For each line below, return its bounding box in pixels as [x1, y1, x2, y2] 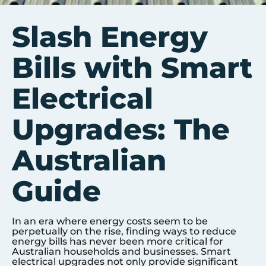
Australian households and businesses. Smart [12, 246, 231, 257]
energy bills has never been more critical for [12, 236, 223, 247]
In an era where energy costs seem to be [12, 216, 208, 227]
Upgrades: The [12, 112, 230, 147]
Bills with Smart [12, 50, 252, 85]
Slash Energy [12, 20, 208, 54]
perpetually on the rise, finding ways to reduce [12, 226, 236, 237]
